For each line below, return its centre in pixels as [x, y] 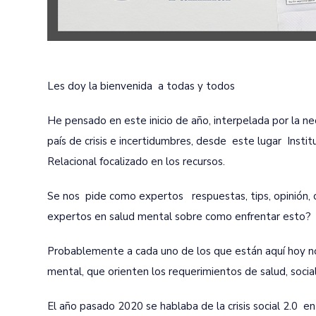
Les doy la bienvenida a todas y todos [141, 86]
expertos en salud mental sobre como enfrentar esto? [179, 217]
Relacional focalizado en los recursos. [136, 162]
